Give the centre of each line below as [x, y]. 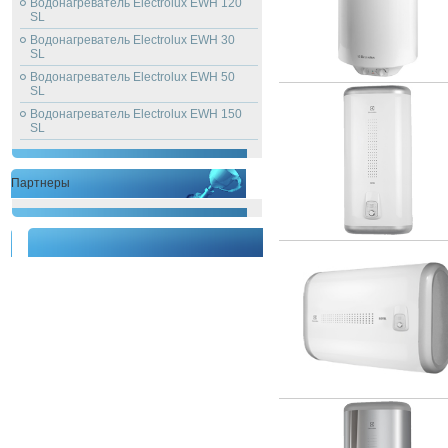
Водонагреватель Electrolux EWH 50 [132, 77]
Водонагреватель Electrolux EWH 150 [136, 114]
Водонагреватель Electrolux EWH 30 [132, 40]
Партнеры [40, 183]
